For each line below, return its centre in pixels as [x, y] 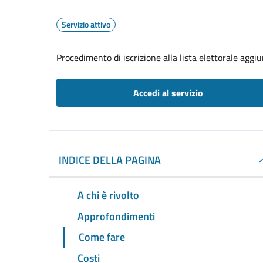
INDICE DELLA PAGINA [110, 160]
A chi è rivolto [108, 195]
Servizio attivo [86, 24]
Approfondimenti [116, 216]
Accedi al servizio [168, 93]
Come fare [102, 237]
